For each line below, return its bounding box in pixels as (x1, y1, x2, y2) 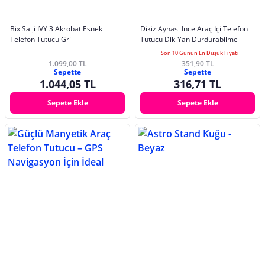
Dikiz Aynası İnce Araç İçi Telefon (140, 24, 248, 34)
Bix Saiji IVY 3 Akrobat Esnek (10, 24, 102, 34)
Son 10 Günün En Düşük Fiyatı (161, 49, 239, 57)
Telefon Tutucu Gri (10, 34, 71, 45)
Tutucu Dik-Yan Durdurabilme (140, 34, 238, 45)
